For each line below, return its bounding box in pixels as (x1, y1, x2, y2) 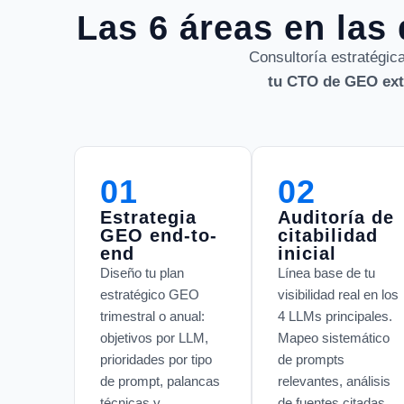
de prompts (277, 351, 344, 367)
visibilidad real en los (277, 286, 399, 302)
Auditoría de (277, 207, 394, 227)
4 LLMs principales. (277, 308, 392, 324)
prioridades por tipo (100, 351, 212, 367)
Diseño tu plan (100, 264, 184, 280)
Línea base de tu (277, 264, 375, 280)
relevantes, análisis (277, 372, 390, 389)
